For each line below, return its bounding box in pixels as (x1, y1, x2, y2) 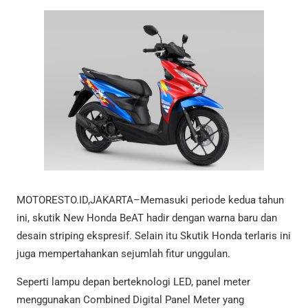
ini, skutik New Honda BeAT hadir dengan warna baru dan (16, 212, 277, 225)
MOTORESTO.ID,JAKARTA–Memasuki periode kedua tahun (16, 194, 284, 207)
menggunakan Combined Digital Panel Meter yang (16, 294, 244, 307)
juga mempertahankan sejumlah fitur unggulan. (16, 247, 230, 261)
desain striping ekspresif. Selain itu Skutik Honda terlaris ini (16, 230, 291, 243)
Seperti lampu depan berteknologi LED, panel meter (16, 276, 250, 289)
